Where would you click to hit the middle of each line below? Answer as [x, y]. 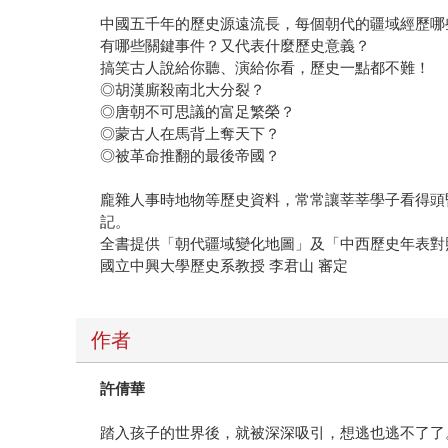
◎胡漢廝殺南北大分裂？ [183, 89]
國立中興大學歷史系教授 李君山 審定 [224, 265]
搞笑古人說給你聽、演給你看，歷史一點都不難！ [265, 67]
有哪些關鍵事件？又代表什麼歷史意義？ [235, 45]
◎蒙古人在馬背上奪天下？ [190, 133]
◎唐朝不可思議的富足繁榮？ [198, 111]
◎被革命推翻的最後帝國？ [190, 155]
